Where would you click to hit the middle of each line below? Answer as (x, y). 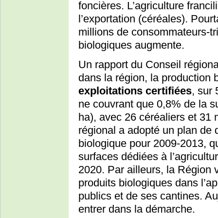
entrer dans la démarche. (137, 209)
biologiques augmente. (131, 45)
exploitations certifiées (135, 91)
